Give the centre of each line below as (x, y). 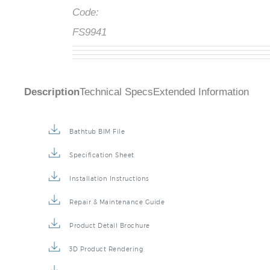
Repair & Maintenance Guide (117, 202)
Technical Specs (116, 92)
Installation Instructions (109, 179)
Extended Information (201, 92)
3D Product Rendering (106, 249)
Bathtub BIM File (97, 132)
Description (52, 92)
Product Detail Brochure (110, 226)
